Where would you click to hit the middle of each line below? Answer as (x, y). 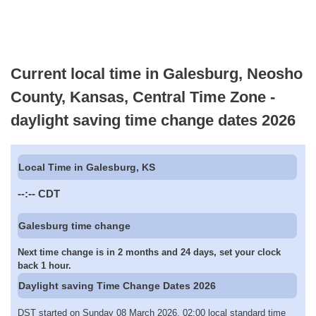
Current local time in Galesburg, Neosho (157, 73)
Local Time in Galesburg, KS (87, 168)
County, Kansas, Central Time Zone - (143, 97)
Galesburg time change (75, 225)
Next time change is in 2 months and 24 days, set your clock (149, 253)
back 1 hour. (44, 266)
